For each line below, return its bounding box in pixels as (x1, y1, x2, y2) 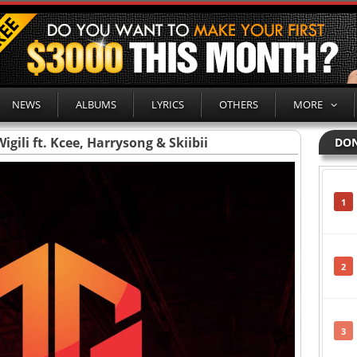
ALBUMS (76, 97, 116, 112)
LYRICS (151, 97, 184, 112)
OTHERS (219, 97, 258, 112)
